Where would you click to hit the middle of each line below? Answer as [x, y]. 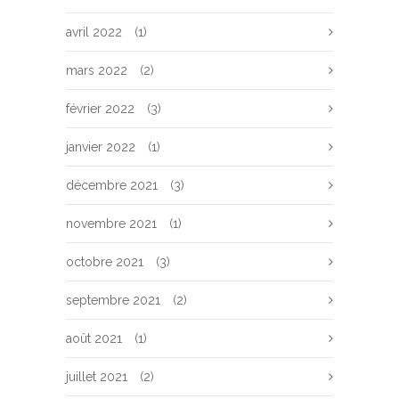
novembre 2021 [111, 224]
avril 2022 [94, 32]
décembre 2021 [112, 185]
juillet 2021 [97, 377]
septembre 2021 [113, 300]
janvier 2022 [101, 147]
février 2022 [100, 109]
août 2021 [94, 338]
